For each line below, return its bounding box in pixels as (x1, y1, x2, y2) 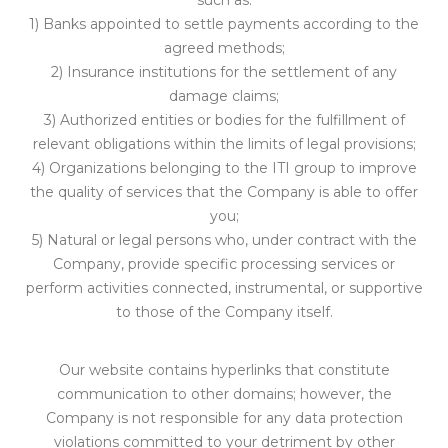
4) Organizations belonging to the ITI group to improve (31, 159, 417, 177)
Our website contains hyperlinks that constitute (58, 361, 390, 379)
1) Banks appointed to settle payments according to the (29, 15, 419, 33)
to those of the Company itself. (115, 303, 333, 321)
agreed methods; (163, 39, 285, 57)
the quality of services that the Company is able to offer (30, 183, 418, 201)
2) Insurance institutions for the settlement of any (51, 63, 397, 81)
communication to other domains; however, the (56, 385, 392, 403)
